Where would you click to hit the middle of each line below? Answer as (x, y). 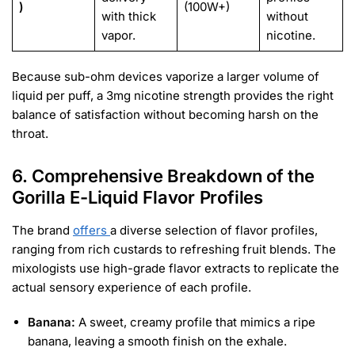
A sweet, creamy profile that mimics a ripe (195, 322)
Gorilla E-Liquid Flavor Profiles (137, 198)
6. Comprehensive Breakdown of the (163, 176)
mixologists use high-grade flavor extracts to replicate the (176, 269)
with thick (128, 17)
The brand (42, 231)
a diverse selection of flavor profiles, (214, 231)
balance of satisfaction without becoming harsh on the (165, 114)
